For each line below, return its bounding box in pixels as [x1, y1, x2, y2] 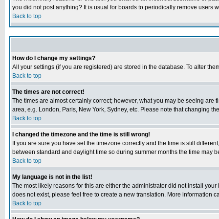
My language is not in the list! [12, 174, 92, 180]
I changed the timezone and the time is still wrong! [12, 131, 150, 138]
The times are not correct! [12, 88, 85, 95]
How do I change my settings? [12, 55, 95, 62]
